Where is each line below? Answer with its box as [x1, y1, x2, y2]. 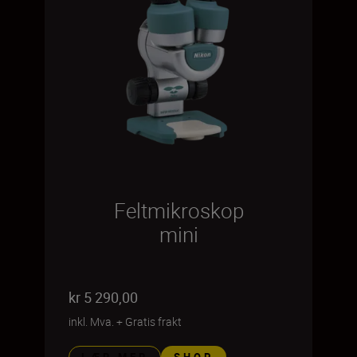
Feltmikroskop [113, 197, 244, 225]
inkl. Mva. [69, 314, 114, 329]
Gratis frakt [125, 314, 182, 329]
